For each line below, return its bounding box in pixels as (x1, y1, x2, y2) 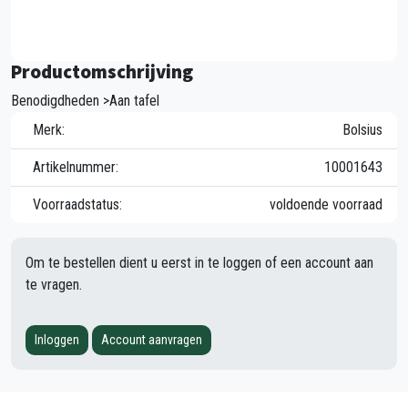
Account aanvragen (101, 331, 202, 347)
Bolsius (342, 120, 382, 138)
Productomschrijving (11, 58, 193, 84)
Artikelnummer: (33, 158, 118, 176)
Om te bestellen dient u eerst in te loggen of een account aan (25, 253, 373, 271)
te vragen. (25, 275, 82, 293)
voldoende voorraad (270, 195, 382, 213)
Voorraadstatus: (33, 195, 122, 213)
